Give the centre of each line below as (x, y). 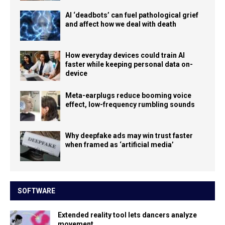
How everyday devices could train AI (125, 55)
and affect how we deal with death (121, 24)
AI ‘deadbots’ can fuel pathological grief (132, 15)
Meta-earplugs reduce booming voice (128, 95)
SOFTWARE (36, 191)
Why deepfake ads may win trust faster (129, 135)
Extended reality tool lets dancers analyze (127, 215)
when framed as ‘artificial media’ (120, 144)
